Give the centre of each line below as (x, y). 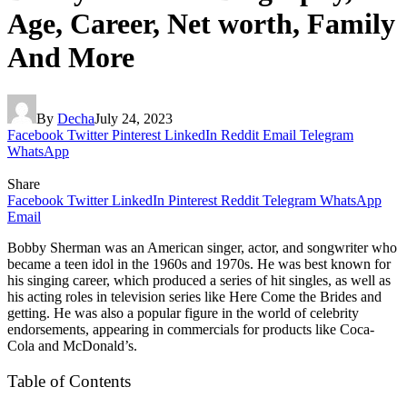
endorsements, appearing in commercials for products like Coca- (191, 329)
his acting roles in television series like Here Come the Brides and (194, 296)
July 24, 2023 (134, 118)
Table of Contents (69, 382)
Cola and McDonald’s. (72, 345)
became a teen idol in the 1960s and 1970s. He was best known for (199, 263)
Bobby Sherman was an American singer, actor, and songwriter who (202, 247)
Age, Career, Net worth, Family (201, 24)
